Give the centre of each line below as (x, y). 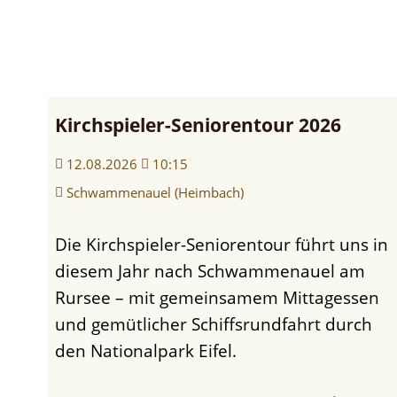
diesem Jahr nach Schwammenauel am (210, 270)
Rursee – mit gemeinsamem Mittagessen (218, 297)
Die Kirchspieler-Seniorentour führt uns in (62, 244)
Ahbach (141, 111)
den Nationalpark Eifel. (146, 350)
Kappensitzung (171, 40)
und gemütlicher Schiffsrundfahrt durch (214, 323)
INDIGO (141, 370)
